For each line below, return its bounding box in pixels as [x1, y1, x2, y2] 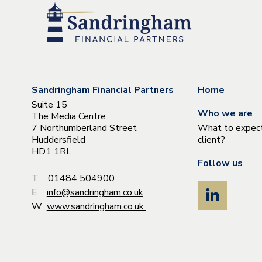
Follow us [198, 157, 243, 170]
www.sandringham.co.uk [46, 200, 146, 213]
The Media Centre [31, 110, 106, 123]
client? [198, 133, 226, 147]
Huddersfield [31, 133, 85, 147]
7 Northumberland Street [31, 122, 137, 135]
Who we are [198, 107, 253, 120]
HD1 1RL [31, 145, 71, 158]
